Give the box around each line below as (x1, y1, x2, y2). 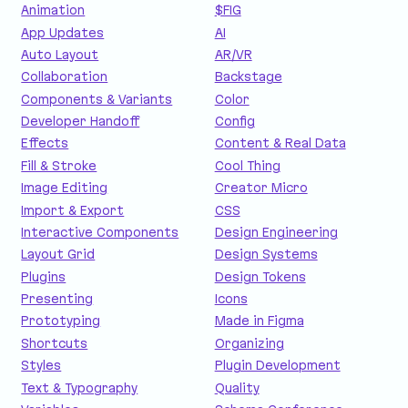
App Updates (21, 25, 105, 40)
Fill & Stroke (21, 158, 97, 173)
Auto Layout (21, 46, 99, 62)
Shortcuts (21, 335, 88, 351)
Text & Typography (21, 380, 138, 395)
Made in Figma (214, 313, 304, 329)
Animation (21, 3, 86, 18)
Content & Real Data (214, 136, 346, 151)
